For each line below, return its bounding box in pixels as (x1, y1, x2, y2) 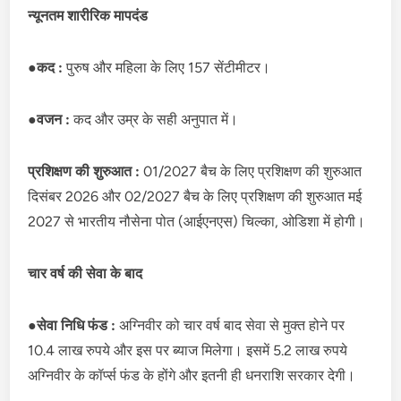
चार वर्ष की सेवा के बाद (28, 264, 143, 282)
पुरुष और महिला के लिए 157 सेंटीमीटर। (66, 58, 271, 76)
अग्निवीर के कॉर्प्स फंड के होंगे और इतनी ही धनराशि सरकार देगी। (28, 366, 356, 384)
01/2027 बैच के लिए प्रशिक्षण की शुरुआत (143, 162, 363, 180)
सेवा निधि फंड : (37, 316, 120, 334)
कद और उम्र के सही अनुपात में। (73, 110, 239, 128)
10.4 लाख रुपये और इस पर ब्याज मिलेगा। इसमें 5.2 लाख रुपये (28, 341, 348, 359)
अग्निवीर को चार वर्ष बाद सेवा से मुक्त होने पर (119, 316, 346, 334)
